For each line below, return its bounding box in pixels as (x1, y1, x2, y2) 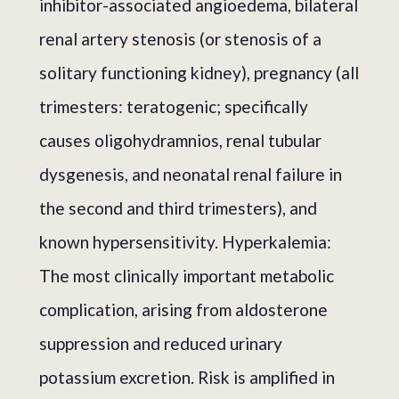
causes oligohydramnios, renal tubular (39, 129, 322, 151)
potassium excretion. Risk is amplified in (39, 366, 335, 387)
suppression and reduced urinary (39, 332, 282, 354)
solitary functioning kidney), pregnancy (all (39, 61, 359, 83)
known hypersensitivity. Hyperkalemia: (39, 231, 331, 252)
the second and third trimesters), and (39, 197, 317, 218)
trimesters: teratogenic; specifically (39, 95, 308, 117)
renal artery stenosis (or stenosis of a (39, 28, 322, 49)
